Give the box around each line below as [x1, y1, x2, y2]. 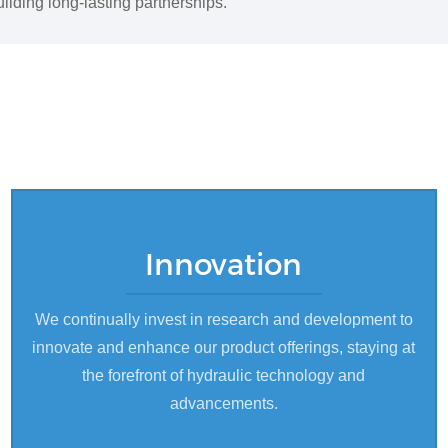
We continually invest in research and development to [34, 310, 413, 328]
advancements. [169, 394, 278, 412]
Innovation [145, 245, 303, 282]
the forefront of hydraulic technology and [82, 366, 366, 384]
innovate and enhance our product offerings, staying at [32, 338, 416, 356]
